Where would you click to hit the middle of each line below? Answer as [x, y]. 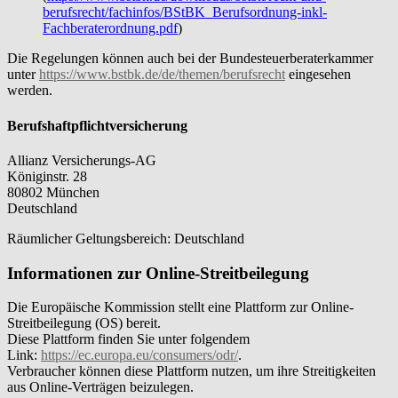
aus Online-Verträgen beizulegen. [100, 387]
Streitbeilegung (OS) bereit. [84, 323]
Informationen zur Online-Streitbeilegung [158, 273]
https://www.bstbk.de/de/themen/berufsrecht [162, 75]
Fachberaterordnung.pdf [110, 28]
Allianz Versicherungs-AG [82, 160]
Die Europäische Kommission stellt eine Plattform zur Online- [180, 307]
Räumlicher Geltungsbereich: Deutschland [126, 238]
